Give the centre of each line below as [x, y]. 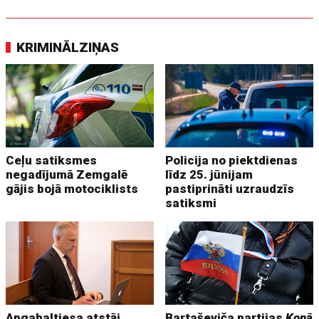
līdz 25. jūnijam [209, 174]
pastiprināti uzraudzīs [230, 188]
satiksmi [191, 203]
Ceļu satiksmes [52, 160]
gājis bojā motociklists [72, 188]
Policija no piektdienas [232, 160]
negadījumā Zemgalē [67, 174]
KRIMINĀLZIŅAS [68, 47]
